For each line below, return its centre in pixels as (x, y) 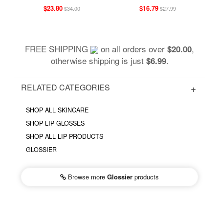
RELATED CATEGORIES (66, 87)
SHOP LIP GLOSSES (55, 123)
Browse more (87, 176)
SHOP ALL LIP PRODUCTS (65, 136)
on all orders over (133, 48)
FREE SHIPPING (58, 48)
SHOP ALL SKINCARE (57, 110)
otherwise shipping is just (98, 60)
